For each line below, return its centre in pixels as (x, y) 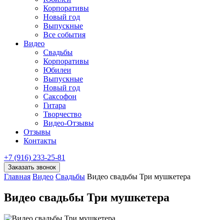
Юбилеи (57, 70)
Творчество (62, 114)
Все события (64, 35)
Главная (17, 177)
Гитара (55, 105)
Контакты (40, 141)
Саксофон (60, 96)
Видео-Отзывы (69, 123)
